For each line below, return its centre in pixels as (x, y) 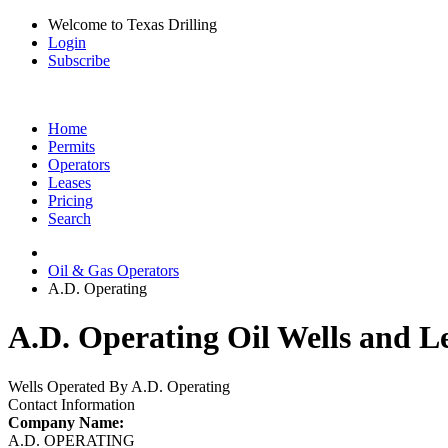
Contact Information (71, 404)
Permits (71, 146)
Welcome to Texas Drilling (132, 24)
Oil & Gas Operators (113, 270)
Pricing (70, 200)
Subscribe (79, 60)
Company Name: (66, 422)
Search (69, 218)
